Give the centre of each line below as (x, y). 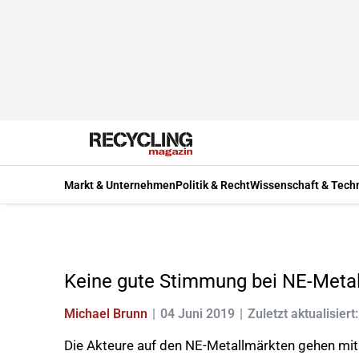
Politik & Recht (213, 185)
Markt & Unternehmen (120, 185)
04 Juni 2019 (198, 314)
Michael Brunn (106, 314)
